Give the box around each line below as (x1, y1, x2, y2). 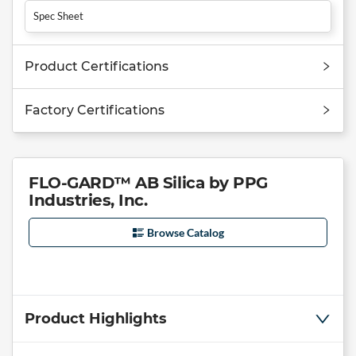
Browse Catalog (146, 225, 224, 239)
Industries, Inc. (29, 190, 148, 210)
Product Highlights (25, 310, 167, 328)
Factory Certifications (25, 102, 164, 118)
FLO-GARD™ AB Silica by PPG (29, 172, 268, 192)
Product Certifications (25, 58, 168, 74)
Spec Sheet (33, 9, 83, 22)
